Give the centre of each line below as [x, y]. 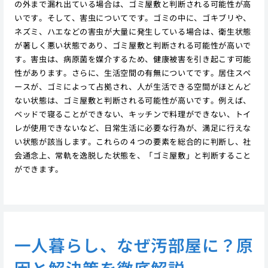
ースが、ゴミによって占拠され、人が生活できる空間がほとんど [133, 86]
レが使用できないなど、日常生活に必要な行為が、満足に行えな [133, 127]
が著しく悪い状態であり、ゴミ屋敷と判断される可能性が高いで [133, 45]
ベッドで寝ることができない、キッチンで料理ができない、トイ [133, 114]
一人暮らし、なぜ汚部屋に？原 [134, 244]
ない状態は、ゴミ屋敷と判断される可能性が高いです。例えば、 [133, 100]
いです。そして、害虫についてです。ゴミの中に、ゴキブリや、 [133, 17]
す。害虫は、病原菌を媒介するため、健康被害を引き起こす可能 [133, 59]
